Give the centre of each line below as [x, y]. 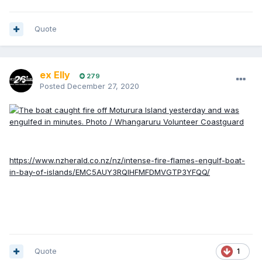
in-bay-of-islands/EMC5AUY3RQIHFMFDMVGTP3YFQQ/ [110, 172]
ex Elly [55, 75]
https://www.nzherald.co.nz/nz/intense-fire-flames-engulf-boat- [127, 161]
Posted [54, 86]
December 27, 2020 [103, 86]
